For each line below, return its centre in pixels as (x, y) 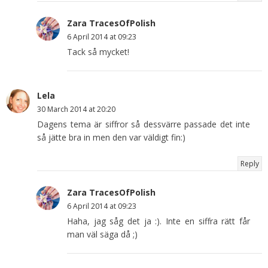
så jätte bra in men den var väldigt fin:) (111, 137)
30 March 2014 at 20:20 (76, 109)
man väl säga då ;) (102, 234)
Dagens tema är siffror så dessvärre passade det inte (144, 124)
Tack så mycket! (98, 51)
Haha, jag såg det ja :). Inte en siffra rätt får (159, 221)
